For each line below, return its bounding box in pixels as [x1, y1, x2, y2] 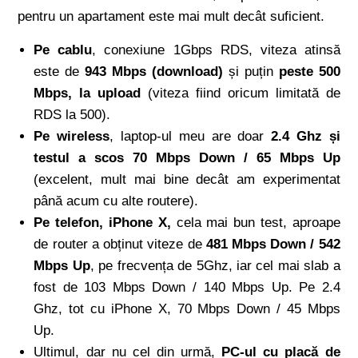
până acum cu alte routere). [34, 193, 199, 209]
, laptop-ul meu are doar [109, 128, 272, 144]
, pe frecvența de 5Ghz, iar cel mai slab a [89, 257, 340, 273]
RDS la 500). [34, 106, 111, 122]
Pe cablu [34, 42, 93, 58]
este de [34, 63, 86, 79]
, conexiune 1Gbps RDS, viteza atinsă [92, 42, 340, 58]
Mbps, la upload [34, 85, 141, 101]
